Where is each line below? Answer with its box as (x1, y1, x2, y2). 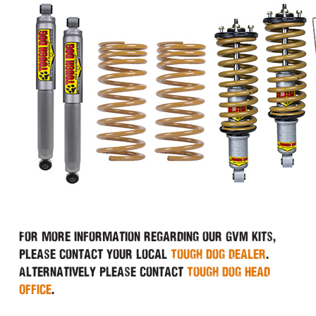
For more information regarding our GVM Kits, (18, 229, 276, 244)
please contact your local (18, 246, 171, 262)
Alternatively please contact (18, 264, 187, 279)
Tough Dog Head (186, 264, 270, 279)
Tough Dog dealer (170, 246, 266, 262)
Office (18, 281, 51, 297)
